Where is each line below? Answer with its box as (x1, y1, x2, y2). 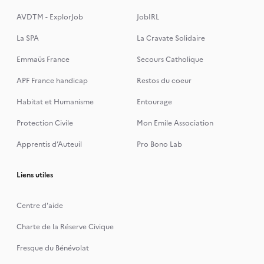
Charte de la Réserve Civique (16, 222, 114, 232)
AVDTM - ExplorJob (16, 12, 83, 22)
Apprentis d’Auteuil (16, 139, 82, 150)
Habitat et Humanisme (16, 97, 94, 107)
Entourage (137, 97, 172, 107)
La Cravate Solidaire (137, 33, 205, 44)
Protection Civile (16, 118, 73, 128)
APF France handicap (16, 75, 88, 86)
